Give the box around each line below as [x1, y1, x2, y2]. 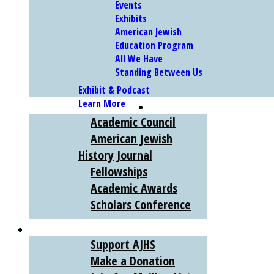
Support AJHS [91, 236, 155, 253]
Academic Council [91, 114, 176, 131]
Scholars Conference [91, 196, 191, 213]
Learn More [78, 97, 125, 111]
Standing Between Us [115, 65, 202, 80]
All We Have [115, 52, 163, 66]
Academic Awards [91, 180, 177, 197]
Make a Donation [91, 253, 175, 270]
